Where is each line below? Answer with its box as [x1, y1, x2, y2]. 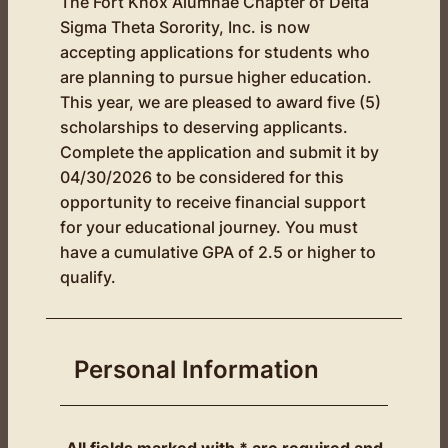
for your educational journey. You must [60, 217, 358, 237]
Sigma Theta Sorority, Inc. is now [60, 17, 310, 37]
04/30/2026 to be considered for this [60, 167, 344, 187]
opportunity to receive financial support [60, 192, 366, 212]
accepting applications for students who [60, 42, 370, 62]
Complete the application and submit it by [60, 142, 379, 162]
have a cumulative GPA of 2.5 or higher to [60, 242, 376, 262]
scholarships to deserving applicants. [60, 117, 348, 137]
